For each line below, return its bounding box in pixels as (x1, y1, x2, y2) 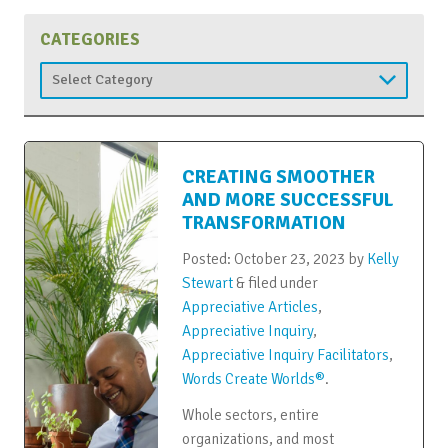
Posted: (181, 249, 234, 268)
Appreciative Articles (181, 297, 318, 316)
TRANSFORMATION (181, 210, 346, 235)
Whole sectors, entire (181, 405, 319, 424)
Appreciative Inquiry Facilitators (181, 345, 389, 364)
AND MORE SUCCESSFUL (181, 187, 394, 212)
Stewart (181, 273, 233, 292)
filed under (244, 273, 318, 292)
